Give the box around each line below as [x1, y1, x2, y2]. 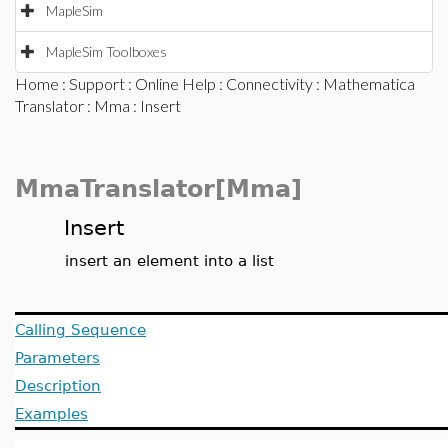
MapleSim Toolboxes [46, 43, 167, 60]
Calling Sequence [15, 321, 146, 338]
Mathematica [323, 74, 415, 93]
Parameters [15, 349, 100, 366]
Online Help [135, 74, 216, 93]
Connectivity [226, 74, 313, 93]
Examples [15, 405, 88, 422]
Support [69, 74, 125, 93]
